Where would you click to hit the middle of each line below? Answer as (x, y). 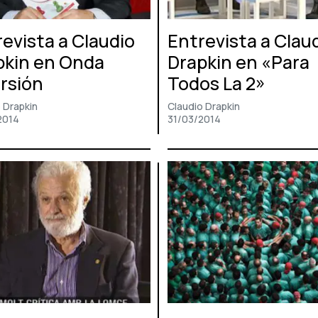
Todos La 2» (216, 84)
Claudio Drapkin (204, 106)
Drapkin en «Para (238, 62)
